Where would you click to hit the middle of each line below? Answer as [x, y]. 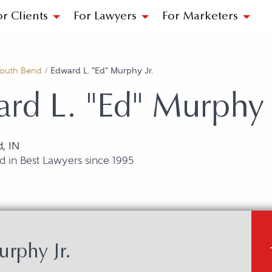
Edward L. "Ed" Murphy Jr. [102, 71]
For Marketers [200, 17]
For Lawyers [105, 17]
